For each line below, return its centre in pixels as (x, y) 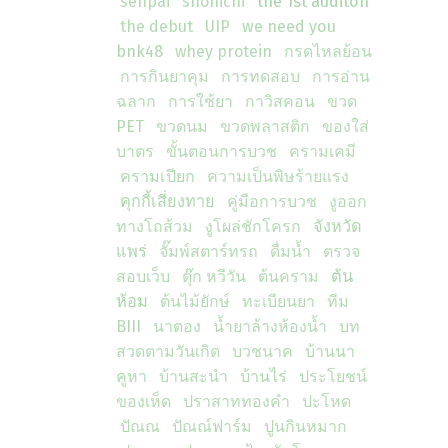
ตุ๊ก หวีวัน (214, 276)
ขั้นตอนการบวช (221, 151)
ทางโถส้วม (154, 226)
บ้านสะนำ (193, 376)
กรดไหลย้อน (328, 51)
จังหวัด (337, 226)
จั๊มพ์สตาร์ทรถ (208, 251)
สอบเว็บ (143, 276)
